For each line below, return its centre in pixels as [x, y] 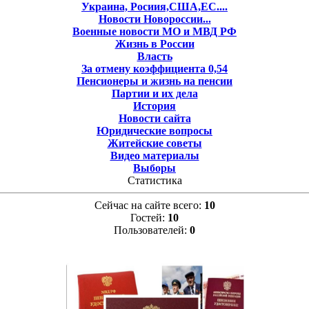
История [154, 106]
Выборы [154, 168]
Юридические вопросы [154, 130]
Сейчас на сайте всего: [149, 205]
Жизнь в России [154, 43]
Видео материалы [154, 155]
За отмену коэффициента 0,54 [154, 68]
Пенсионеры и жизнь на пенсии [154, 81]
